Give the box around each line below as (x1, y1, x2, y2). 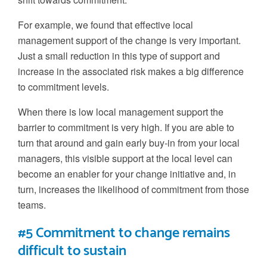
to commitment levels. (18, 79, 109, 94)
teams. (18, 197, 46, 212)
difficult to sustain (18, 239, 126, 263)
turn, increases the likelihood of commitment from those (18, 182, 249, 196)
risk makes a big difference (128, 64, 244, 78)
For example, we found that (18, 17, 132, 32)
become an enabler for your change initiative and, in (18, 166, 236, 181)
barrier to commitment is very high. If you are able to (18, 120, 234, 134)
